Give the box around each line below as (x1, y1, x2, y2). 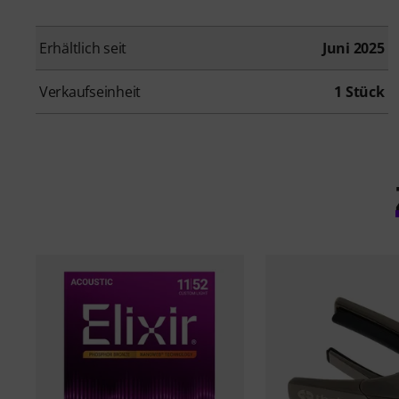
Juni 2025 (322, 38, 385, 59)
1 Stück (334, 82, 385, 102)
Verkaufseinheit (39, 82, 142, 102)
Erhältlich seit (39, 38, 127, 59)
